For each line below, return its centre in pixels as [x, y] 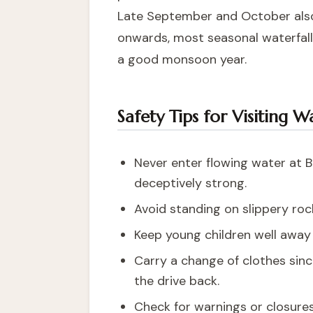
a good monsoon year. [182, 59]
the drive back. [177, 281]
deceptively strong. [190, 183]
